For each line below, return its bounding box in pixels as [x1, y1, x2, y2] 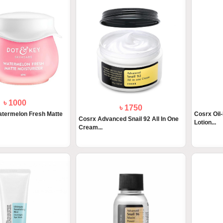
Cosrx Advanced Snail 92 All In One [78, 115, 179, 122]
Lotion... [194, 119, 216, 126]
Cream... [78, 123, 103, 131]
